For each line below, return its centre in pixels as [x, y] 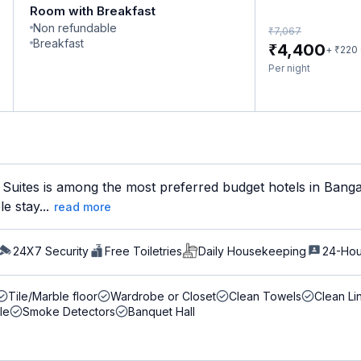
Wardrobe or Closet [163, 296]
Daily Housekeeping [252, 251]
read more [83, 207]
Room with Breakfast [93, 11]
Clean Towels [265, 296]
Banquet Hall [162, 311]
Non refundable [75, 28]
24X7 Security [51, 251]
